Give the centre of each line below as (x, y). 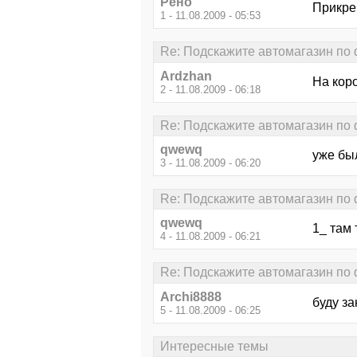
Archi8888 (191, 296)
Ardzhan (186, 76)
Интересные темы (214, 346)
